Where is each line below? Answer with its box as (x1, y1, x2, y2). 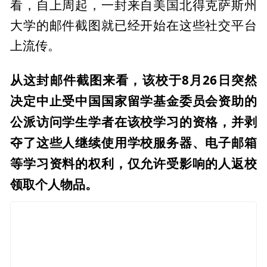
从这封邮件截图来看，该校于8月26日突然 (10, 71, 257, 88)
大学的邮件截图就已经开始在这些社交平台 (10, 18, 257, 32)
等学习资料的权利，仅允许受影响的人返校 (10, 154, 257, 172)
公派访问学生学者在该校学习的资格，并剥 (10, 113, 257, 130)
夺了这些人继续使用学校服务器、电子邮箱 (10, 133, 257, 151)
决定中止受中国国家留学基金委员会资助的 (10, 92, 257, 109)
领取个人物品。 (10, 175, 98, 193)
